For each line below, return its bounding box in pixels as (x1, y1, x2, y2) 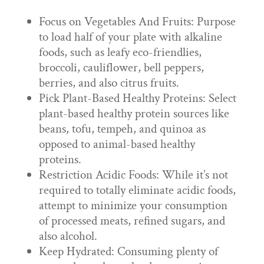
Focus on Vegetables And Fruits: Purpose (38, 14, 236, 29)
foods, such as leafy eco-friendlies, (38, 44, 202, 60)
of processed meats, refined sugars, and (38, 213, 225, 229)
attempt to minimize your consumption (38, 197, 227, 213)
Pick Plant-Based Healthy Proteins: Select (38, 90, 236, 106)
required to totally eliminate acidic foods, (38, 182, 236, 198)
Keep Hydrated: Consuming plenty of (38, 243, 218, 259)
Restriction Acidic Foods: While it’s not (38, 167, 228, 183)
